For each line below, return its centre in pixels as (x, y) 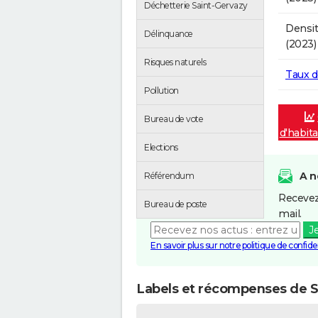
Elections (161, 147)
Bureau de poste (176, 204)
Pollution (161, 90)
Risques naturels (175, 62)
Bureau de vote (174, 119)
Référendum (169, 175)
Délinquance (169, 33)
